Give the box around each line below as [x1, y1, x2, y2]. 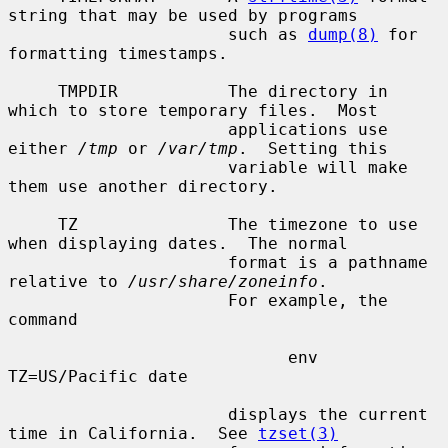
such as [228, 24, 308, 44]
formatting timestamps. [8, 43, 228, 63]
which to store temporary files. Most [8, 100, 378, 120]
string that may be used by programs [8, 5, 358, 25]
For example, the [8, 290, 228, 310]
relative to [8, 271, 128, 291]
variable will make [8, 157, 228, 177]
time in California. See [8, 423, 258, 443]
